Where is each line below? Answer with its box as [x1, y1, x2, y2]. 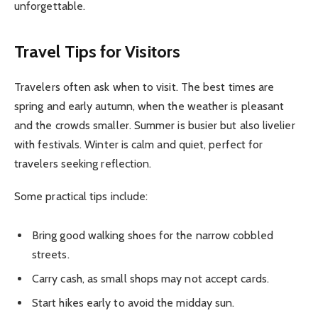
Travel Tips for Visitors [14, 40, 180, 62]
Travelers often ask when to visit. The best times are [14, 79, 275, 94]
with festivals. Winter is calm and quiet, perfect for [14, 137, 263, 151]
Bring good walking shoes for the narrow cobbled [32, 228, 273, 242]
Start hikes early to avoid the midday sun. [32, 295, 235, 309]
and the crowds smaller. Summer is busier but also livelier [14, 118, 295, 132]
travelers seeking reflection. [14, 156, 152, 170]
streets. [32, 247, 70, 261]
